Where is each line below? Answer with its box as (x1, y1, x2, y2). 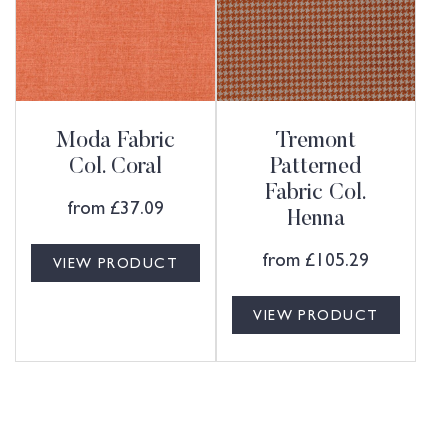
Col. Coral (68, 156, 162, 179)
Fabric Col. (265, 182, 367, 205)
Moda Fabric (55, 130, 175, 153)
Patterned (270, 156, 362, 179)
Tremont (275, 130, 356, 153)
